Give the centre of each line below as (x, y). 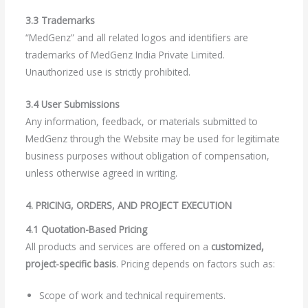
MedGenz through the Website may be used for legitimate (152, 139)
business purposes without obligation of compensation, (147, 156)
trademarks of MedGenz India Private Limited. (125, 55)
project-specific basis (70, 263)
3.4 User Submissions (72, 104)
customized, (237, 246)
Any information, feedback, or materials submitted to (141, 122)
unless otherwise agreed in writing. (101, 173)
